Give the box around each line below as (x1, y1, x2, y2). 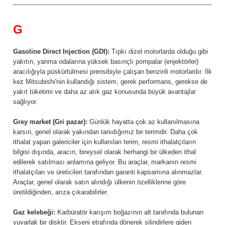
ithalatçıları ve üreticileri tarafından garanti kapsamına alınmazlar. (13, 168, 203, 176)
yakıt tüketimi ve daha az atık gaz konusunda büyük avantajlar (13, 88, 196, 96)
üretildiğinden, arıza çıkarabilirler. (13, 188, 108, 196)
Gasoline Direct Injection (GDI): (13, 48, 109, 56)
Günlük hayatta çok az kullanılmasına (87, 118, 199, 126)
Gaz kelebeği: (13, 208, 55, 216)
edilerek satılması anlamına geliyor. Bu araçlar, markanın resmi (13, 158, 196, 166)
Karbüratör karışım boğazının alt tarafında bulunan (55, 208, 203, 216)
